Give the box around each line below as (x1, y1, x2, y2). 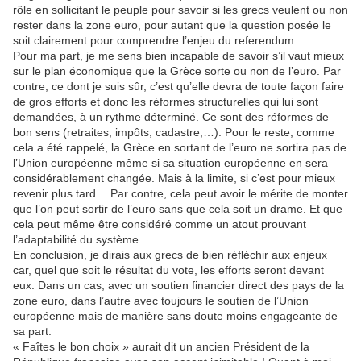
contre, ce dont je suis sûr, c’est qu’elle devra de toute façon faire (13, 80, 344, 93)
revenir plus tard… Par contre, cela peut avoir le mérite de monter (13, 187, 348, 200)
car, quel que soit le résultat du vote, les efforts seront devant (13, 263, 324, 276)
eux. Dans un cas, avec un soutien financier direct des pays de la (13, 279, 344, 292)
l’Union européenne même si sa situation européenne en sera (13, 156, 328, 169)
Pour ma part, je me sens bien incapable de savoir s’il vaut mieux (13, 49, 344, 62)
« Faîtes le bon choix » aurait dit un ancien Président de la (13, 340, 309, 353)
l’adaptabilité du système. (13, 233, 142, 246)
